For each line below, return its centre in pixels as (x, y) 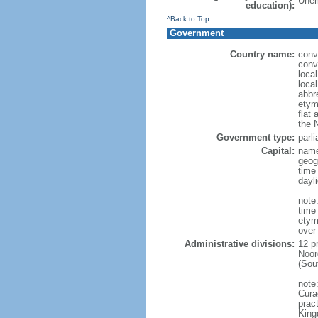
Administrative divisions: (239, 244)
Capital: (278, 151)
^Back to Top (188, 19)
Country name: (262, 54)
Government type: (255, 137)
